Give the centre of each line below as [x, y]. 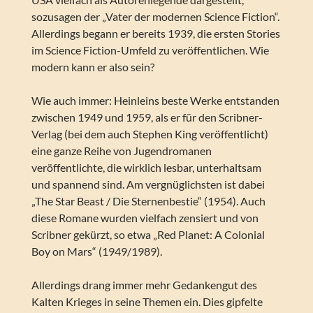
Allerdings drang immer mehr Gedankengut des [144, 285]
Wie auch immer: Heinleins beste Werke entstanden [155, 101]
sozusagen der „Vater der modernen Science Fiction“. [155, 17]
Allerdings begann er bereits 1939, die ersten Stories [155, 34]
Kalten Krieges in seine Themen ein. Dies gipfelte [147, 302]
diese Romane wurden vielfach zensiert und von [145, 218]
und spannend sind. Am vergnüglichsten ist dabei [148, 184]
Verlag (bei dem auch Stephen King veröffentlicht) [150, 134]
